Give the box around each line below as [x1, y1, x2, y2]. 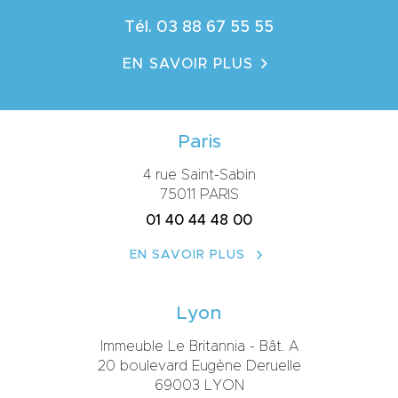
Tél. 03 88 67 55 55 [124, 20, 274, 36]
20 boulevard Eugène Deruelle [97, 359, 301, 373]
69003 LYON [154, 378, 244, 393]
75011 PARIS [159, 187, 239, 202]
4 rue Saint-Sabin [142, 168, 256, 182]
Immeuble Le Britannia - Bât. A [99, 339, 298, 354]
